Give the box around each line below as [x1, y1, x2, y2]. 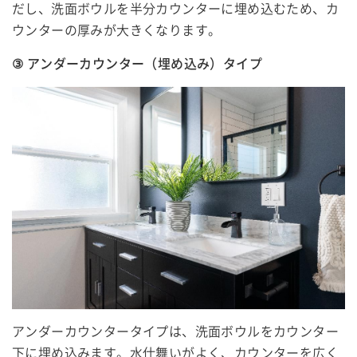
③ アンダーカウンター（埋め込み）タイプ [12, 57, 262, 73]
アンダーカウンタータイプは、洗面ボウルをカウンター [12, 324, 339, 339]
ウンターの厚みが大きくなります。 [12, 23, 222, 39]
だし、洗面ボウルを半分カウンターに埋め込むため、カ [12, 2, 339, 18]
